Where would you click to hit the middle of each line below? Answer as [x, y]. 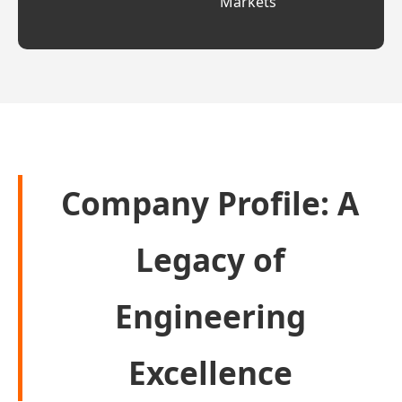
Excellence [210, 372]
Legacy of [210, 259]
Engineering [210, 316]
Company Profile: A [210, 203]
